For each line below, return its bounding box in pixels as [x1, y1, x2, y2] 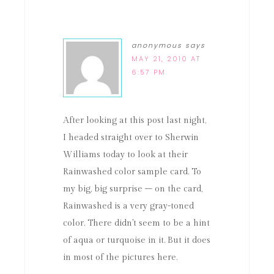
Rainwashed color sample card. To [63, 167, 201, 177]
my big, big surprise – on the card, [63, 184, 202, 194]
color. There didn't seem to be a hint [63, 218, 210, 228]
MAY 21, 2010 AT [131, 54, 201, 64]
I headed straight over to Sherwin [63, 133, 199, 143]
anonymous [131, 40, 182, 50]
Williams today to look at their [63, 150, 188, 160]
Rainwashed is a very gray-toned [63, 201, 194, 211]
